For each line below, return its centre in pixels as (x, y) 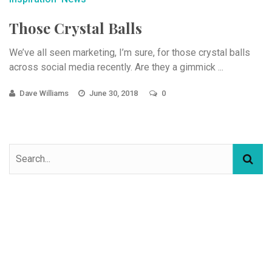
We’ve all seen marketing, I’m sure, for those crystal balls (130, 52)
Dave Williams (44, 93)
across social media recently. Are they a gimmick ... (116, 67)
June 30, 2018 (114, 93)
